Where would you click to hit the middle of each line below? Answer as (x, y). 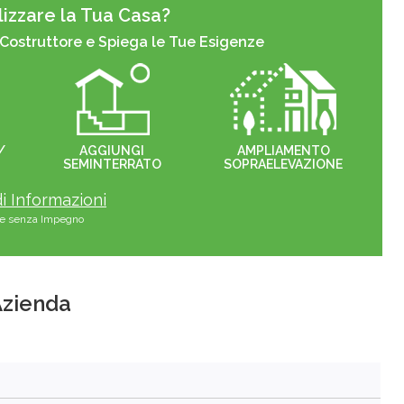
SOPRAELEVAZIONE (283, 165)
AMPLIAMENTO (283, 151)
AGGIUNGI (112, 151)
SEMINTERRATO (112, 165)
